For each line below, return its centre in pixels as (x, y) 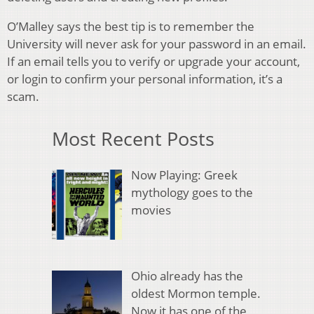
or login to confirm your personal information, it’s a (145, 78)
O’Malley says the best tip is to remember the (131, 26)
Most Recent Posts (133, 138)
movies (151, 210)
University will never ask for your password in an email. (157, 43)
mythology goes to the (192, 193)
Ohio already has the (187, 275)
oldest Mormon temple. (196, 293)
